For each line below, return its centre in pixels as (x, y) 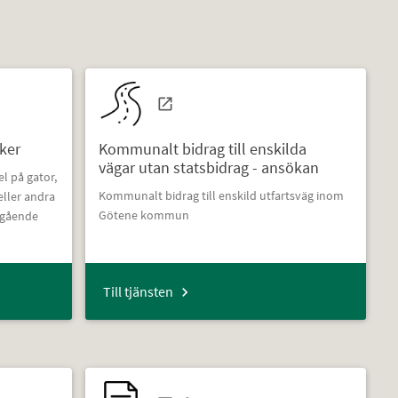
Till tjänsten (138, 291)
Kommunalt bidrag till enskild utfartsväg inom (221, 195)
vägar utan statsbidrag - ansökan (208, 167)
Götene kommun (143, 215)
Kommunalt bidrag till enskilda (202, 148)
